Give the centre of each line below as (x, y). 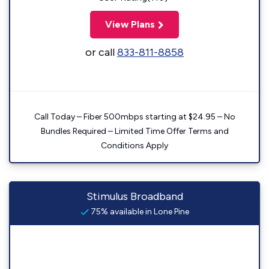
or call (101, 52)
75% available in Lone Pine (139, 212)
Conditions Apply (134, 146)
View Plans (130, 24)
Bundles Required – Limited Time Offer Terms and (134, 131)
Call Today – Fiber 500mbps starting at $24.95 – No (134, 117)
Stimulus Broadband (134, 196)
